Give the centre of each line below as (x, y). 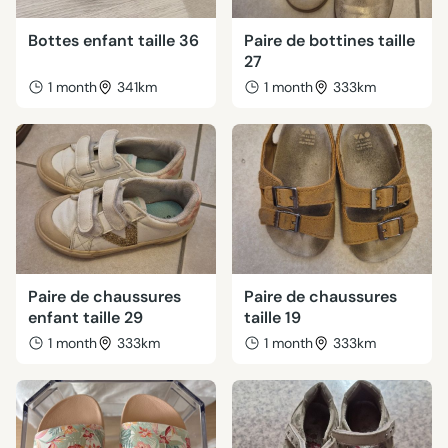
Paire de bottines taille (329, 40)
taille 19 (272, 317)
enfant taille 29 (85, 317)
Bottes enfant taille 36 (113, 40)
